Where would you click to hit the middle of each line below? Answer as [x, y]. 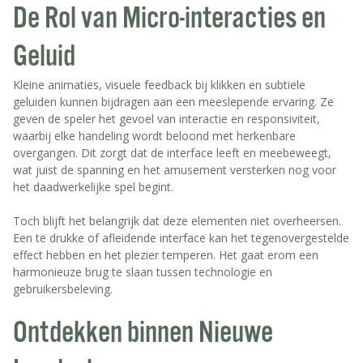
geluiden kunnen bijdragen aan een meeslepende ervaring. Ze [173, 102]
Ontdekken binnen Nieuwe [143, 334]
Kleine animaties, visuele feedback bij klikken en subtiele [159, 85]
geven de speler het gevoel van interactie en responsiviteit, [167, 119]
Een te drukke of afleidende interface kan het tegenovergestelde [181, 238]
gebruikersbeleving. [63, 289]
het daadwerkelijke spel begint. [93, 187]
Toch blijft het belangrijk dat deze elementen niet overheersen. [177, 221]
